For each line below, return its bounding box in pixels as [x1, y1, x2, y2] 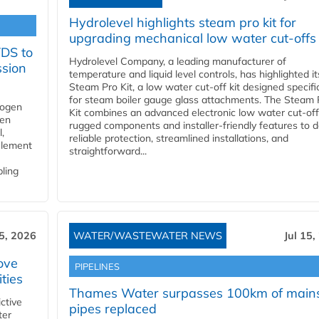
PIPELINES [75, 261, 120, 273]
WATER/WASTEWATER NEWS [73, 229, 222, 243]
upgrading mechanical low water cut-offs [69, 30, 316, 47]
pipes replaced [69, 300, 157, 318]
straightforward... [69, 145, 147, 158]
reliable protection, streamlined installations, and [69, 132, 288, 145]
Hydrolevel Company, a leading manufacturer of [69, 55, 286, 68]
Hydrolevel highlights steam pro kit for [69, 14, 296, 31]
